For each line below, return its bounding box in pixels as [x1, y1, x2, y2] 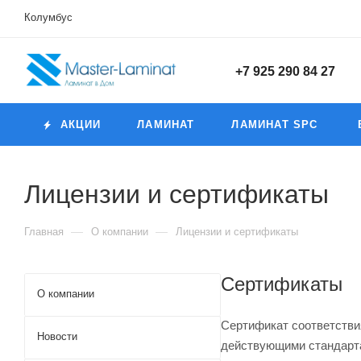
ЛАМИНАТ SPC [231, 118, 318, 131]
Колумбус [24, 11, 73, 23]
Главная [24, 226, 64, 238]
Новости [37, 330, 77, 342]
